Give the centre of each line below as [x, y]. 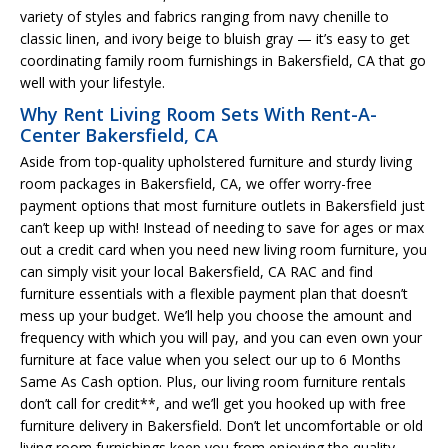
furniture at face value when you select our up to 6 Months [210, 359]
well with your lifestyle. [92, 82]
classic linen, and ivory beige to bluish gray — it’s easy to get [215, 38]
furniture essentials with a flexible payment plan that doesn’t [214, 293]
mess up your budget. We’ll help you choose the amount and [216, 315]
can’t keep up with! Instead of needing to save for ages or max [222, 227]
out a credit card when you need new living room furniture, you [223, 249]
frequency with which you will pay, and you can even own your [221, 337]
